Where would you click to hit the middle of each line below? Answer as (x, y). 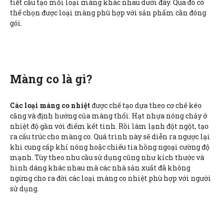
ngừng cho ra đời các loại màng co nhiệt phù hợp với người (111, 178)
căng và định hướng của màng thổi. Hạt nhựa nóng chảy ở (109, 115)
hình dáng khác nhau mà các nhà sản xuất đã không (100, 167)
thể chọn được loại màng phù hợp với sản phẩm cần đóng (108, 12)
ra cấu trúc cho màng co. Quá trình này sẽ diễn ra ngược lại (110, 136)
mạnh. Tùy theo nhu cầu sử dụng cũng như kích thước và (107, 157)
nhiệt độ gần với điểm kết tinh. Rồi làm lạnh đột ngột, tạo (109, 126)
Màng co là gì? (51, 79)
